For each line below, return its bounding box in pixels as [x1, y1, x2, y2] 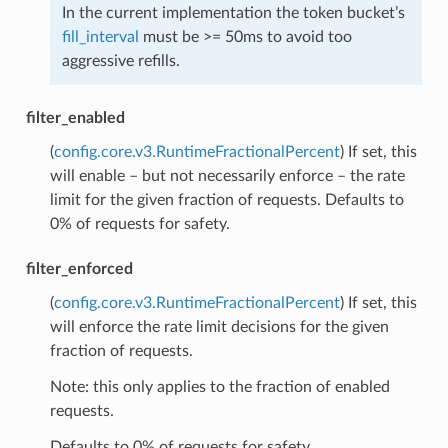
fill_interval [61, 28, 139, 45]
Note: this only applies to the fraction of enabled [49, 378, 390, 395]
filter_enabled [25, 109, 125, 126]
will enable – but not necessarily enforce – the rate [49, 167, 405, 184]
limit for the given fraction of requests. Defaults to [49, 191, 404, 208]
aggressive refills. [61, 52, 180, 69]
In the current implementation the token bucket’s [61, 4, 405, 21]
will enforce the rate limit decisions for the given [49, 318, 389, 335]
